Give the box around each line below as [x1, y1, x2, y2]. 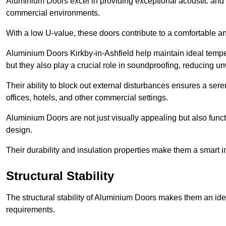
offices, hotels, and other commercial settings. [6, 93, 168, 102]
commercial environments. [6, 8, 102, 17]
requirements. [6, 205, 57, 214]
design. [6, 125, 34, 134]
